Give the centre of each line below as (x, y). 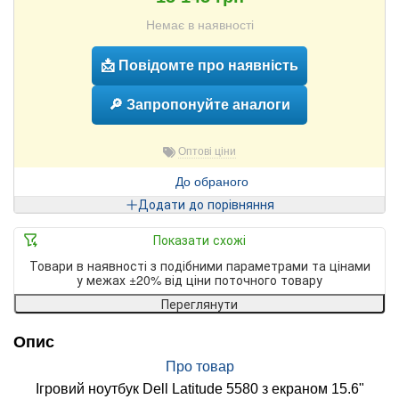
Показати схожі (199, 240)
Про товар (199, 367)
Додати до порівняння (206, 204)
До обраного (212, 182)
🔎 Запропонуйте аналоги (199, 105)
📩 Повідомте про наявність (199, 66)
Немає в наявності (199, 25)
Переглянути (199, 304)
